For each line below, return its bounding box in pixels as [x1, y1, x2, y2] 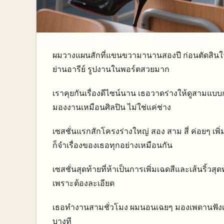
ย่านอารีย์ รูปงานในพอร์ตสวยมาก [52, 64, 169, 73]
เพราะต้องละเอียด [52, 178, 114, 187]
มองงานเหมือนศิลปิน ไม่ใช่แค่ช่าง [52, 102, 171, 111]
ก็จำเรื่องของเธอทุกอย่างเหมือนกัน [52, 140, 172, 149]
